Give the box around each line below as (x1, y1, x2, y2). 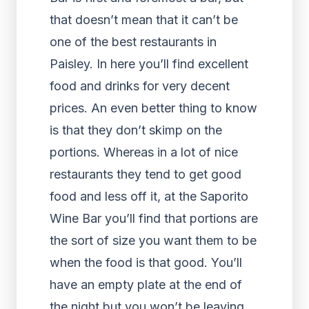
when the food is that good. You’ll (50, 255, 242, 270)
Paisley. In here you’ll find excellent (50, 57, 248, 71)
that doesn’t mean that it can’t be (50, 12, 238, 27)
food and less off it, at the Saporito (50, 189, 248, 203)
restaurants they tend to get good (50, 167, 241, 181)
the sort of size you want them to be (50, 233, 257, 248)
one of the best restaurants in (50, 34, 217, 49)
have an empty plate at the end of (50, 277, 242, 292)
